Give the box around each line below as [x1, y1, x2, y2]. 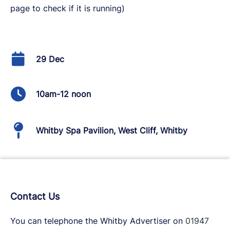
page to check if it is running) [10, 3, 125, 13]
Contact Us [10, 191, 60, 202]
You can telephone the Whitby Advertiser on [10, 216, 185, 226]
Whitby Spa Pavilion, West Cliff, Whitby [36, 125, 187, 136]
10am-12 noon [36, 89, 91, 99]
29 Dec [36, 53, 64, 64]
